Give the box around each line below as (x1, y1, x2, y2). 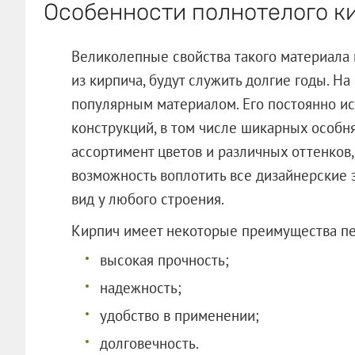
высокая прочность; (99, 250, 229, 269)
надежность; (99, 277, 181, 297)
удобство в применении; (99, 305, 259, 325)
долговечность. (99, 333, 199, 353)
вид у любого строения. (71, 189, 224, 208)
